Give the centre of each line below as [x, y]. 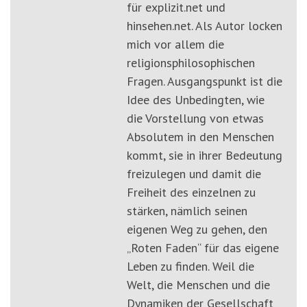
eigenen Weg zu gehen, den [197, 230]
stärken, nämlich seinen [187, 211]
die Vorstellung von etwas [195, 119]
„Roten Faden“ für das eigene [203, 248]
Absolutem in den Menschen [200, 137]
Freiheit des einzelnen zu [191, 193]
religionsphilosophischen [191, 63]
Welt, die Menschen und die [198, 285]
